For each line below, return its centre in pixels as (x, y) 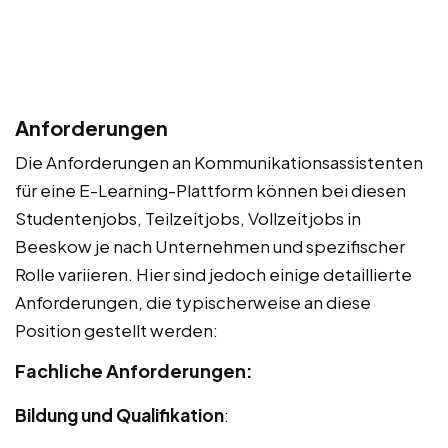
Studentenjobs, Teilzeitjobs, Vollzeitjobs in (188, 218)
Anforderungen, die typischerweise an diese (193, 302)
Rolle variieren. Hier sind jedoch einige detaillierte (213, 274)
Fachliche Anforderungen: (134, 371)
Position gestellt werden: (116, 330)
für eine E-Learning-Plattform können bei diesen (210, 190)
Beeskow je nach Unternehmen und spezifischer (210, 246)
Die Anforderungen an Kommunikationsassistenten (219, 162)
